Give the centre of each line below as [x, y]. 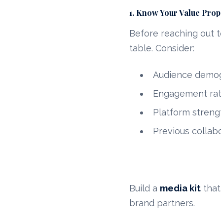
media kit [181, 188]
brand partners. [162, 203]
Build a [145, 188]
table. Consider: [162, 48]
